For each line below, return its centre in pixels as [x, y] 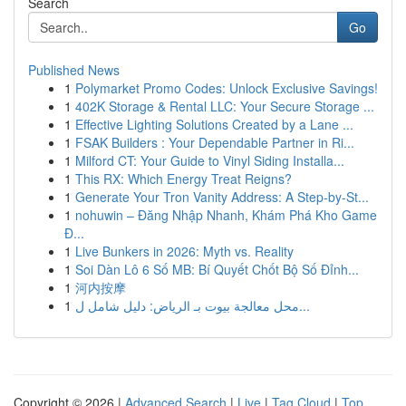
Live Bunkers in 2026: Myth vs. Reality [184, 251]
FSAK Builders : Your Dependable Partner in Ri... [215, 142]
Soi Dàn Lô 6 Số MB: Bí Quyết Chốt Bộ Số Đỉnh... [217, 269]
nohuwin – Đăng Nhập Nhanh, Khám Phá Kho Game [226, 215]
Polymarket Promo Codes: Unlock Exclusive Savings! [227, 88]
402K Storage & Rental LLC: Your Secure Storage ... [225, 106]
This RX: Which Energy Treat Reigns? [184, 179]
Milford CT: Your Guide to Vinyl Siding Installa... [210, 160]
